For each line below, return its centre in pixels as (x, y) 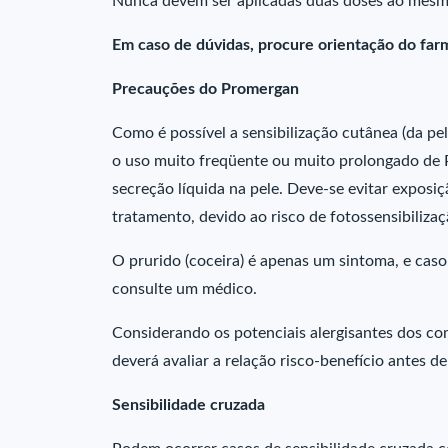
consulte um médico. (184, 289)
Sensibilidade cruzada (188, 405)
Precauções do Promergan (205, 89)
